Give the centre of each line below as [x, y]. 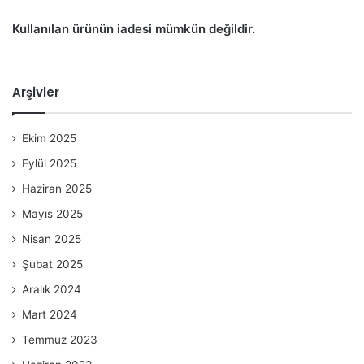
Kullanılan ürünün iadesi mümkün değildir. [134, 28]
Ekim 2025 [49, 138]
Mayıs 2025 [52, 213]
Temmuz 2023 [60, 339]
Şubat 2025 [52, 264]
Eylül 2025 [49, 163]
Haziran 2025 [57, 188]
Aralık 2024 [52, 289]
